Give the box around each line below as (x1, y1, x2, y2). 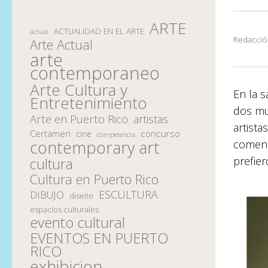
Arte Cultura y (30, 78, 127, 100)
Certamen (30, 127, 71, 139)
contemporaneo (30, 60, 160, 85)
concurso (141, 127, 180, 140)
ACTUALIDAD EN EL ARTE (54, 25, 144, 36)
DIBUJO (30, 187, 64, 202)
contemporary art (30, 136, 160, 159)
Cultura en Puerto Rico (30, 170, 159, 188)
